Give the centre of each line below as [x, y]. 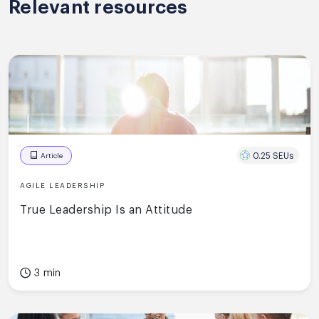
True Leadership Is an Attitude [106, 210]
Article [52, 156]
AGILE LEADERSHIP [62, 185]
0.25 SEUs [273, 156]
